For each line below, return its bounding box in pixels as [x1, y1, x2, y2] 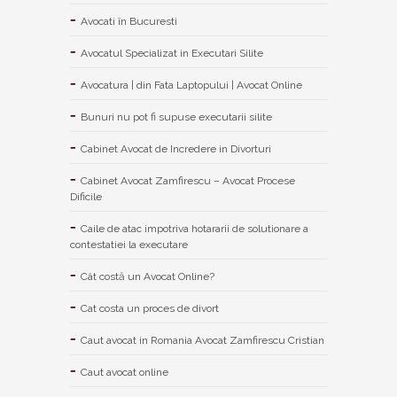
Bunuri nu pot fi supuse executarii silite [81, 110, 272, 123]
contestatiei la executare [70, 237, 188, 251]
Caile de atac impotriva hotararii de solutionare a [81, 222, 308, 235]
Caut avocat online [81, 365, 168, 378]
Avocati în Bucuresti [81, 14, 177, 27]
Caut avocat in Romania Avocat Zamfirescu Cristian [81, 333, 324, 346]
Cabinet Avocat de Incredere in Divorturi [81, 142, 271, 155]
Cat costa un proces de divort [81, 301, 219, 315]
